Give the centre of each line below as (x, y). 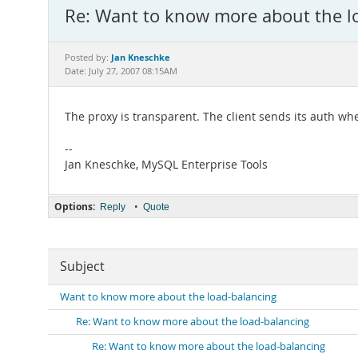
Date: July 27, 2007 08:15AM (121, 71)
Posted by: (88, 58)
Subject (82, 267)
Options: (75, 207)
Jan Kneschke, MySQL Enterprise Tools (166, 165)
